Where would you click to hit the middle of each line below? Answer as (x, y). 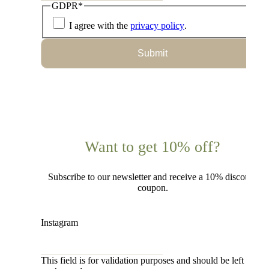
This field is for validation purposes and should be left (142, 260)
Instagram (59, 222)
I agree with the (100, 25)
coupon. (153, 187)
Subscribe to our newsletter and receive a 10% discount (153, 177)
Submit (153, 53)
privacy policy (157, 25)
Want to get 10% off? (153, 147)
